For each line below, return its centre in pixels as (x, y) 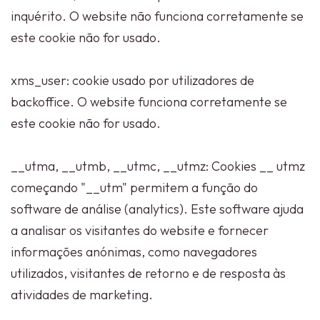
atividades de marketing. (83, 295)
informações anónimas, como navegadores (134, 252)
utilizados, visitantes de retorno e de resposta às (148, 273)
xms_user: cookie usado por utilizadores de (132, 80)
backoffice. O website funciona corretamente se (149, 102)
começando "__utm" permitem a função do (134, 187)
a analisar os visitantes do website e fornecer (140, 230)
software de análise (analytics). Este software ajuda (157, 209)
